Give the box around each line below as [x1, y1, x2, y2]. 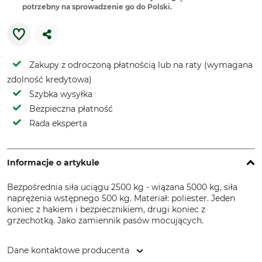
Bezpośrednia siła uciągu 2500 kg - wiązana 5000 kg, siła [7, 182, 237, 192]
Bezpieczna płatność [29, 104, 113, 114]
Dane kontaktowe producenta [7, 245, 129, 256]
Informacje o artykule [7, 157, 99, 168]
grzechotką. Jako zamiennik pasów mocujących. [7, 215, 204, 226]
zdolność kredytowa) [7, 74, 92, 85]
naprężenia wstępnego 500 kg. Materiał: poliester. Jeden [7, 193, 235, 204]
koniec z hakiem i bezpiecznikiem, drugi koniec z [7, 204, 205, 215]
